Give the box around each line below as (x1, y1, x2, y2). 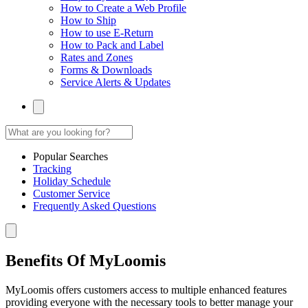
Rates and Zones (60, 51, 133, 63)
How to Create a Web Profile (60, 1, 186, 14)
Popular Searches (33, 150, 108, 162)
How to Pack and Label (60, 38, 164, 51)
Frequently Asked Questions (33, 199, 156, 212)
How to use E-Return (60, 26, 153, 38)
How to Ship (60, 14, 116, 26)
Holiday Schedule (33, 175, 111, 187)
